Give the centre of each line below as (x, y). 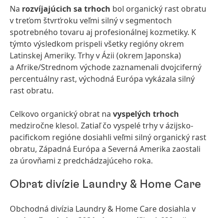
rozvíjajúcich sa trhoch (66, 9)
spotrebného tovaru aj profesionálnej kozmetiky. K (103, 32)
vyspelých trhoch (146, 114)
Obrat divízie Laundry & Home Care (105, 184)
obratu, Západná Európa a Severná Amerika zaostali (105, 149)
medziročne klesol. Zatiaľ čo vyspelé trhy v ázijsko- (101, 126)
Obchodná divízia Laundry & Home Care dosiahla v (103, 209)
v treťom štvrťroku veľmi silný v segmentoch (91, 20)
